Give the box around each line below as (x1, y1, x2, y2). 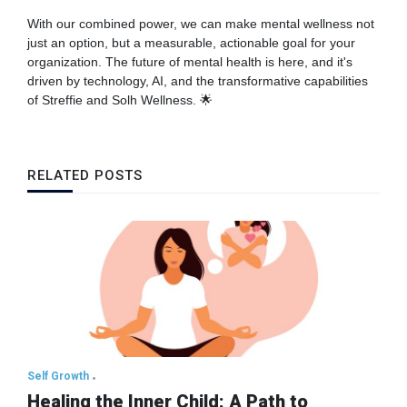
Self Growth (27, 370, 89, 383)
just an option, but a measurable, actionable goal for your (27, 35, 355, 50)
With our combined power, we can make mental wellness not (27, 15, 374, 31)
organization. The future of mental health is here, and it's (27, 54, 352, 69)
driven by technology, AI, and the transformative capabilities (27, 73, 368, 88)
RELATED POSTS (27, 167, 143, 184)
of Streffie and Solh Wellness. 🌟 (27, 92, 213, 107)
